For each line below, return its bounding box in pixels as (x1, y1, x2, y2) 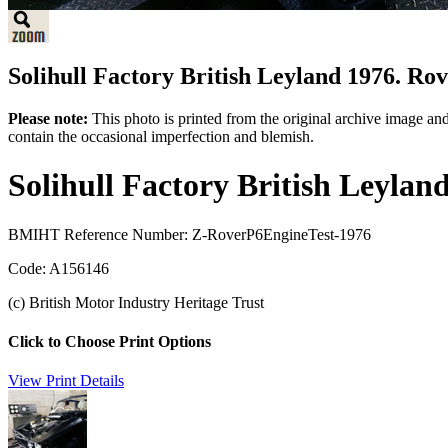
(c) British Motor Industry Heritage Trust (8, 293, 264, 311)
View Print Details (8, 372, 124, 390)
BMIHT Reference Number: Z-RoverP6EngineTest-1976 (8, 225, 371, 243)
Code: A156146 (8, 259, 109, 277)
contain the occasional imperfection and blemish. (8, 127, 314, 145)
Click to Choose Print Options (8, 332, 211, 350)
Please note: (8, 109, 88, 127)
